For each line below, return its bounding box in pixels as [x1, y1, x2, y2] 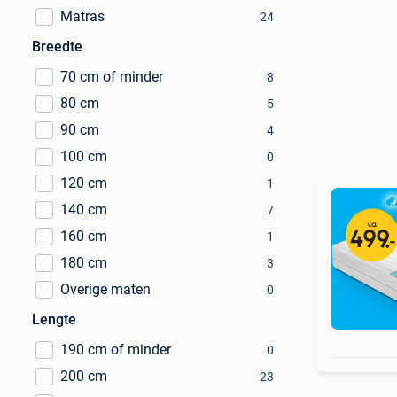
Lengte [32, 311, 76, 328]
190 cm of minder [60, 341, 171, 358]
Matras [60, 8, 105, 25]
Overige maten [60, 281, 151, 298]
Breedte [32, 38, 82, 55]
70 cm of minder [60, 68, 163, 85]
